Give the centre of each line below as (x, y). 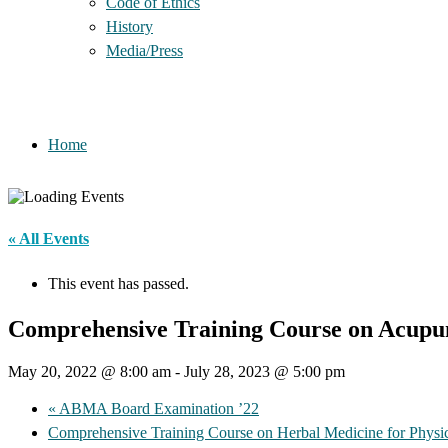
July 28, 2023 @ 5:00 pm (264, 372)
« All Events (48, 239)
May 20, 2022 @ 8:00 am (89, 372)
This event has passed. (118, 284)
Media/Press (144, 50)
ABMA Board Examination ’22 (157, 409)
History (129, 26)
